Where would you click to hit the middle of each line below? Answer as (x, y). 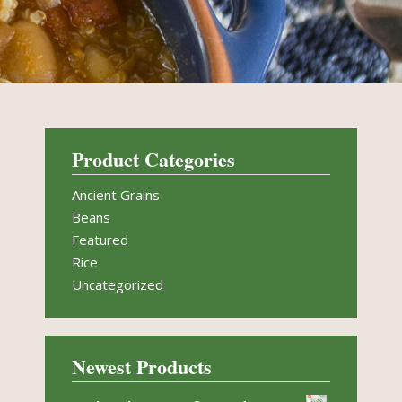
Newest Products (142, 367)
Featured (100, 240)
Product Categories (153, 159)
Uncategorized (118, 284)
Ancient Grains (116, 195)
